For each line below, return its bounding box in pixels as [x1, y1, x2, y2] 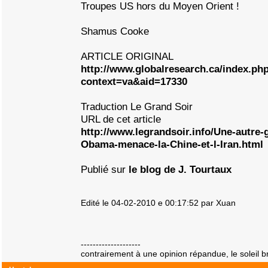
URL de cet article [81, 113, 161, 125]
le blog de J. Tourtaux [129, 163, 232, 175]
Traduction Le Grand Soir [81, 100, 193, 112]
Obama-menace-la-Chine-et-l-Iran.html [81, 138, 263, 150]
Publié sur [81, 163, 129, 175]
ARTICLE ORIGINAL [81, 50, 173, 62]
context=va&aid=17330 [81, 75, 187, 87]
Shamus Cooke [81, 25, 149, 37]
